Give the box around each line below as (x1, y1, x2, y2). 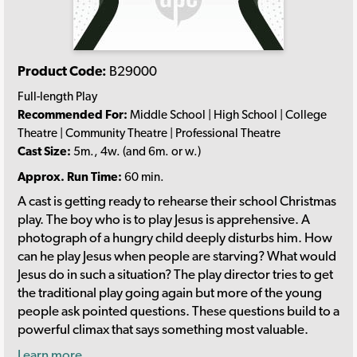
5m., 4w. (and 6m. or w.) (71, 143, 201, 159)
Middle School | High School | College (127, 107, 327, 123)
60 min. (122, 168, 164, 184)
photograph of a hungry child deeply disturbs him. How (18, 229, 332, 246)
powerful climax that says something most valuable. (18, 321, 308, 338)
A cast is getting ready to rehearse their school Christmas (18, 193, 336, 210)
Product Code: (18, 62, 107, 79)
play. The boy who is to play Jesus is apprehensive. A (18, 211, 310, 228)
